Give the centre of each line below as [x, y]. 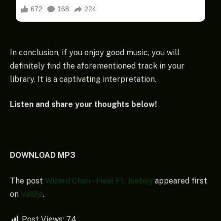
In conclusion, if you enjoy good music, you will [95, 52]
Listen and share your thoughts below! [83, 105]
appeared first [180, 181]
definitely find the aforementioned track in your [97, 66]
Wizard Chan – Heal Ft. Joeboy [99, 181]
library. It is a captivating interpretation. [83, 79]
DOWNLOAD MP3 [43, 155]
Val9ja [32, 194]
